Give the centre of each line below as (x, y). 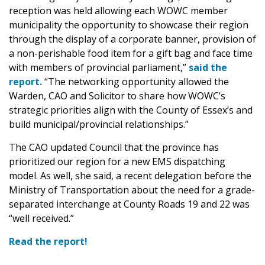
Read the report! (48, 241)
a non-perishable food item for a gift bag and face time (131, 53)
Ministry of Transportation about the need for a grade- (132, 190)
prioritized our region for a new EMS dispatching (117, 161)
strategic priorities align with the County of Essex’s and (131, 110)
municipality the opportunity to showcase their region (129, 25)
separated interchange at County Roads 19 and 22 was (129, 204)
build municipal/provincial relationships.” (99, 124)
